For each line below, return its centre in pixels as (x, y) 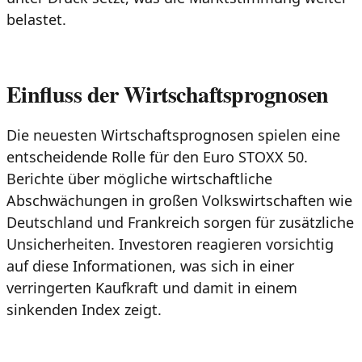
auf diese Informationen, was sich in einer (150, 265)
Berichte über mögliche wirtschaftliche (139, 178)
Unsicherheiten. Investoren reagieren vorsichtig (170, 244)
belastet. (36, 20)
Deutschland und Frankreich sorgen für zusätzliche (180, 222)
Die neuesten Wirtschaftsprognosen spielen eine (173, 135)
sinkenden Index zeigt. (84, 309)
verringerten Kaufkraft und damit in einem (152, 287)
